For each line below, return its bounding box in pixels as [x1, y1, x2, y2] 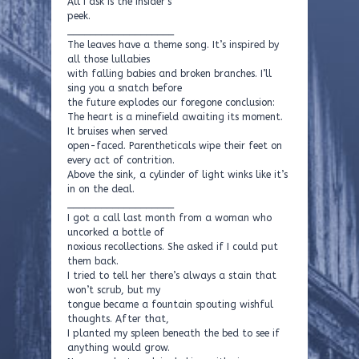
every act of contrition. [67, 155, 175, 166]
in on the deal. [67, 184, 135, 195]
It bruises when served [67, 126, 167, 137]
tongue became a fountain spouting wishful [67, 299, 273, 310]
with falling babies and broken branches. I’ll [67, 68, 272, 79]
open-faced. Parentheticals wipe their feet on [67, 140, 282, 151]
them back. [67, 256, 119, 267]
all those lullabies [67, 54, 150, 65]
